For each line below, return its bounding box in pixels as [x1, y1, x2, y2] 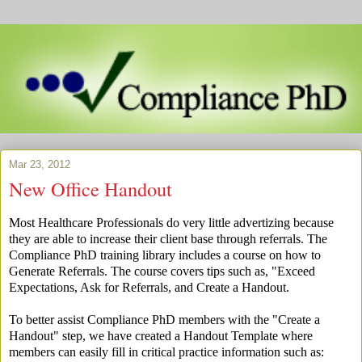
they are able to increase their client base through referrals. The [9, 231, 327, 246]
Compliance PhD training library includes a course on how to [9, 247, 321, 262]
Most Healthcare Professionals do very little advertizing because [9, 215, 334, 229]
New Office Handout [9, 175, 172, 203]
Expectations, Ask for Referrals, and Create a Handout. [9, 280, 289, 294]
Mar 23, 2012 [9, 158, 70, 171]
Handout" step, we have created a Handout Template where [9, 328, 313, 343]
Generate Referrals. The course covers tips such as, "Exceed [9, 263, 315, 278]
